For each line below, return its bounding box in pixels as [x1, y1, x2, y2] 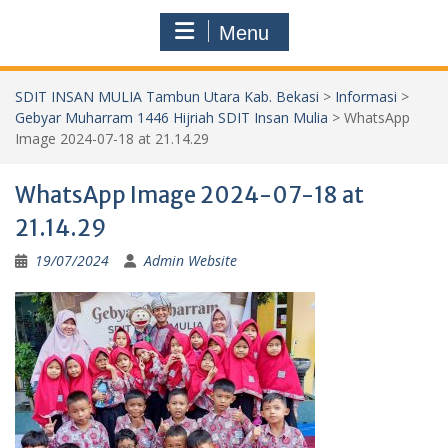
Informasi [335, 86, 397, 106]
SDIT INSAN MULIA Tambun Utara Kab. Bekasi [15, 86, 319, 106]
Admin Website [144, 250, 237, 270]
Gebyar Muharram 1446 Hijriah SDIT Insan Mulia [15, 107, 328, 127]
